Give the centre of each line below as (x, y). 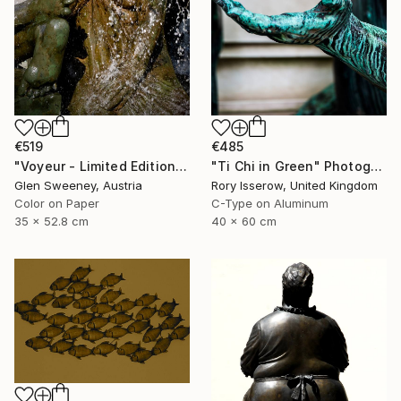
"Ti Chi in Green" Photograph (376, 166)
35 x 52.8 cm (51, 221)
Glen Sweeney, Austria (78, 185)
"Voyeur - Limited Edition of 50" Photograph (182, 166)
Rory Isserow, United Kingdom (294, 185)
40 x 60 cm (244, 221)
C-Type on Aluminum (270, 203)
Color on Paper (57, 203)
